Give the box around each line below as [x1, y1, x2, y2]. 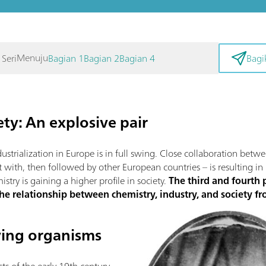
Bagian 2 [84, 50, 120, 66]
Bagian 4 [119, 50, 156, 66]
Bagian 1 [48, 50, 84, 66]
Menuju [17, 49, 49, 66]
